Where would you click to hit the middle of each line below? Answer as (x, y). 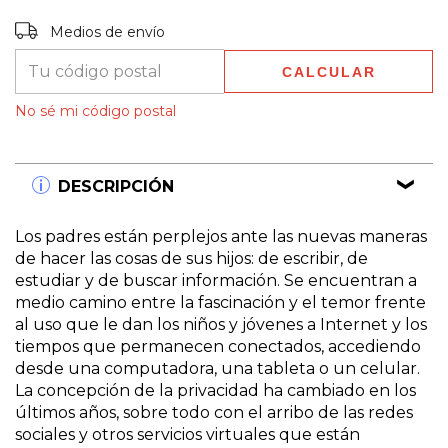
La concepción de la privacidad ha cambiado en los (215, 390)
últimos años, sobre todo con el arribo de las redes (214, 412)
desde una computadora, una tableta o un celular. (217, 368)
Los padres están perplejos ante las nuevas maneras (221, 236)
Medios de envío (108, 31)
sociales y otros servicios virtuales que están (187, 434)
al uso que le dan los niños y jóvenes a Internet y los (221, 324)
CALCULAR (328, 71)
